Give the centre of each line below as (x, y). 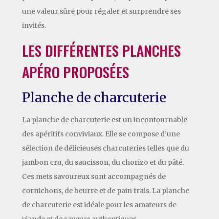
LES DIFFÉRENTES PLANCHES (101, 50)
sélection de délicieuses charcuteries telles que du (105, 148)
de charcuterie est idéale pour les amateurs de (99, 205)
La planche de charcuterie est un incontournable (104, 120)
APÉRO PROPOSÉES (75, 71)
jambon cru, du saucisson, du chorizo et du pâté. (103, 162)
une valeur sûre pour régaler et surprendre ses (101, 11)
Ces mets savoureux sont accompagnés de (94, 176)
